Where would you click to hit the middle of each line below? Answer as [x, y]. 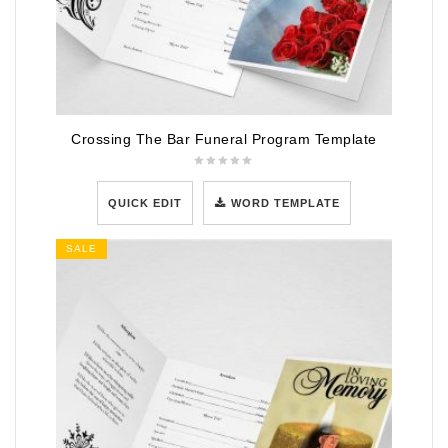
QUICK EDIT [144, 203]
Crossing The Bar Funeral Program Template [224, 139]
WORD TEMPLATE [286, 203]
